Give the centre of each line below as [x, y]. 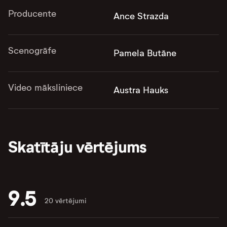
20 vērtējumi [65, 201]
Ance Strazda [141, 16]
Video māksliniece [45, 88]
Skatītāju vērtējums [77, 147]
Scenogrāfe [32, 51]
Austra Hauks [141, 90]
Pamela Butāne [145, 53]
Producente [32, 14]
